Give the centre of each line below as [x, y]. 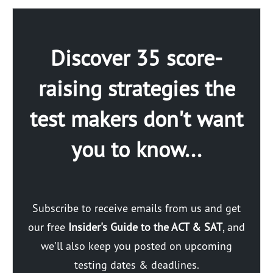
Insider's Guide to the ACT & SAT [145, 227]
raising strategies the [136, 88]
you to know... [136, 149]
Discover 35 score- [136, 57]
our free [48, 227]
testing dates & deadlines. [136, 264]
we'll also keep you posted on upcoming [136, 246]
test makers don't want [136, 118]
